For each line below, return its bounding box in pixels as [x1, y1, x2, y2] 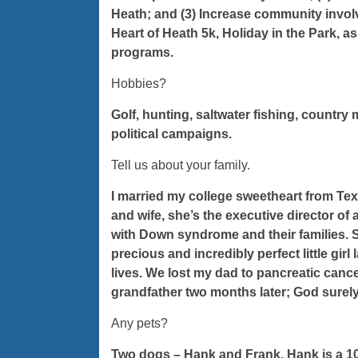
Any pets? [110, 316, 168, 331]
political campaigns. [110, 127, 232, 141]
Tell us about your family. [110, 158, 250, 173]
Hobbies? [110, 77, 166, 91]
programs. [110, 46, 173, 60]
